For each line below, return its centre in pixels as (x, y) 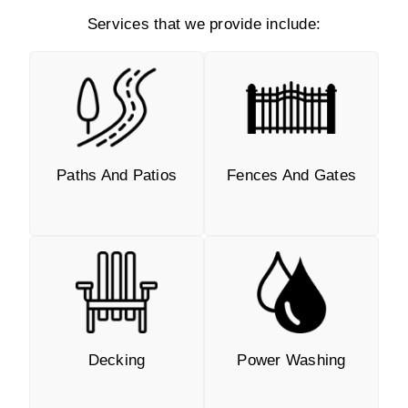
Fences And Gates (291, 175)
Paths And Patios (117, 175)
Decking (117, 360)
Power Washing (291, 360)
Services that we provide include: (204, 24)
